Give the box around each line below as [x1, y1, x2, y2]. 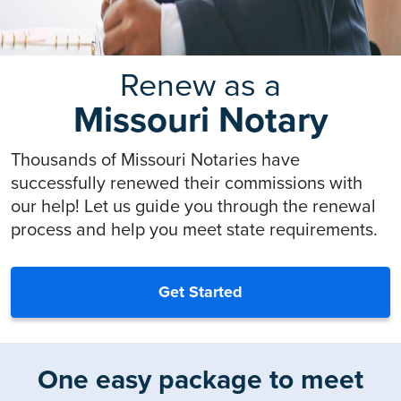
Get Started [158, 281, 243, 302]
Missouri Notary [73, 98, 328, 141]
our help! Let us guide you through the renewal [11, 195, 376, 218]
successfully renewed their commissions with [11, 172, 363, 194]
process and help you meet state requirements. [11, 218, 378, 241]
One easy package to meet [38, 363, 363, 397]
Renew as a [120, 65, 281, 105]
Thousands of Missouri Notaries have [11, 149, 300, 171]
